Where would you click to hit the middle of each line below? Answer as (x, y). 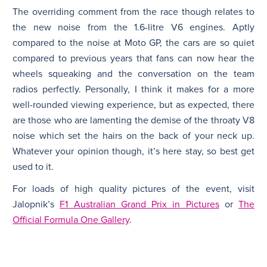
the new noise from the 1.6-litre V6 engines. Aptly (133, 27)
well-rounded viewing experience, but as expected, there (133, 105)
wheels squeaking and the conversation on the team (133, 74)
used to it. (33, 167)
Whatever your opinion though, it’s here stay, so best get (133, 151)
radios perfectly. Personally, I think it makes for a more (133, 89)
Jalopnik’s (36, 204)
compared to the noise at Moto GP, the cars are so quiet (133, 43)
